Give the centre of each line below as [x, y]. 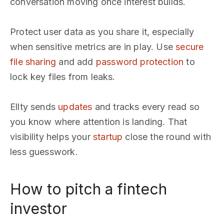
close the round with [167, 137]
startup [108, 137]
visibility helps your [51, 137]
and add [76, 62]
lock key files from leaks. [63, 77]
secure [190, 47]
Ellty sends [34, 107]
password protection [140, 62]
